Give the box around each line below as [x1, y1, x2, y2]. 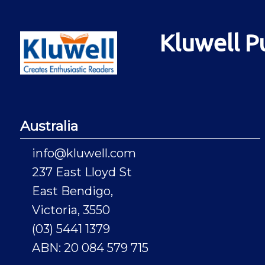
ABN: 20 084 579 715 [32, 241, 148, 256]
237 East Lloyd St [32, 165, 132, 180]
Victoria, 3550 [32, 203, 110, 218]
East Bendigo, [32, 184, 113, 199]
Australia [20, 118, 78, 135]
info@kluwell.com [32, 146, 136, 161]
